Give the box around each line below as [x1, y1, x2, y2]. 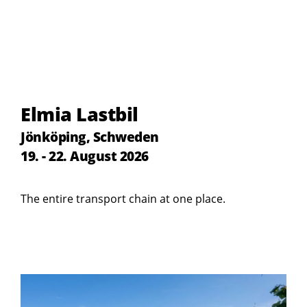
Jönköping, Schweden [21, 127, 159, 146]
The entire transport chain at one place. [21, 191, 225, 206]
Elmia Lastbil [21, 101, 138, 127]
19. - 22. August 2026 [21, 146, 149, 165]
